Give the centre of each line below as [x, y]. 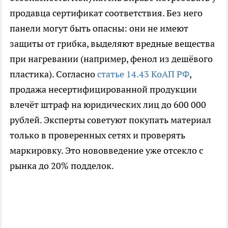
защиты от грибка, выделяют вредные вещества [112, 44]
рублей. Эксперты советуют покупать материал [110, 120]
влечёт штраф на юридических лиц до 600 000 [108, 105]
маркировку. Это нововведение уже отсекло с [106, 151]
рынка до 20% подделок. [62, 166]
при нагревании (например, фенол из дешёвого [111, 59]
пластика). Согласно [53, 74]
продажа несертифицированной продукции [103, 90]
